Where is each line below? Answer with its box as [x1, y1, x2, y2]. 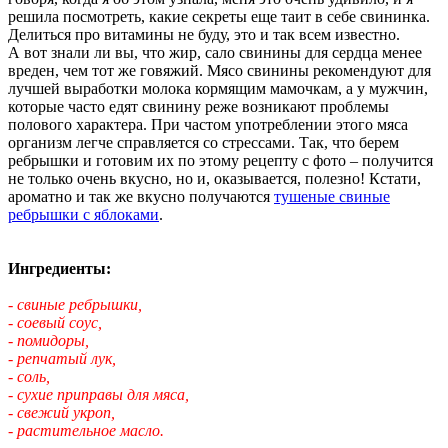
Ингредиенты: [8, 259, 111, 277]
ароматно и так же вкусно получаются [8, 187, 274, 205]
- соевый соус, [8, 313, 102, 331]
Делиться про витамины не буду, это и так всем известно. [8, 25, 400, 43]
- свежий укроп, [8, 403, 115, 421]
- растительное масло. [8, 421, 164, 439]
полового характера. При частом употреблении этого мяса [8, 115, 408, 133]
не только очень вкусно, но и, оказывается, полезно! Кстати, [8, 169, 421, 187]
